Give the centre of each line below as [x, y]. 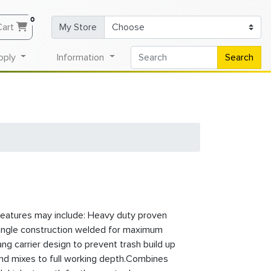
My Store [78, 27]
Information [82, 57]
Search [239, 57]
